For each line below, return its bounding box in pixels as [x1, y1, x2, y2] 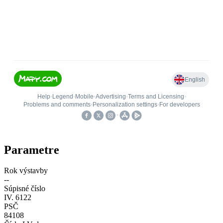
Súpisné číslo [4, 184, 45, 193]
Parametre [4, 143, 59, 156]
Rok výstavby [4, 166, 48, 175]
